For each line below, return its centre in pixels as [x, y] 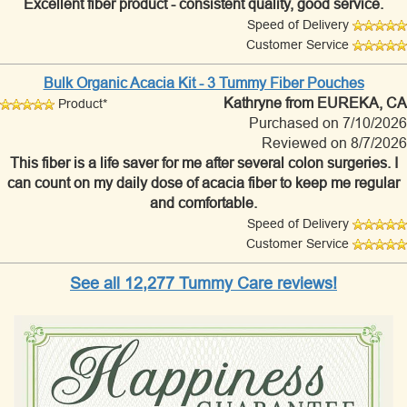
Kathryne [253, 103]
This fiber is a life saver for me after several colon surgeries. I [203, 163]
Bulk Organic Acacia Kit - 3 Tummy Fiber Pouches [203, 83]
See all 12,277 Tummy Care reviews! [203, 283]
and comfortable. [203, 203]
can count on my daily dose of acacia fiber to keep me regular [203, 183]
